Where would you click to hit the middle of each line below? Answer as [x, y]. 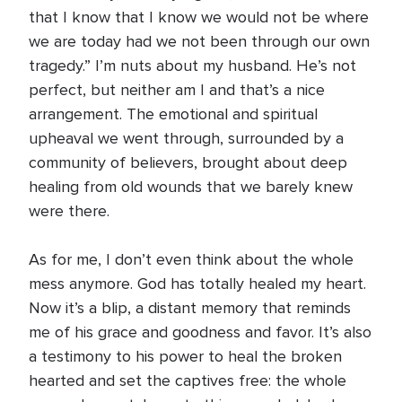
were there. [69, 211]
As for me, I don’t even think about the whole [191, 259]
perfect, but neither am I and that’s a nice [177, 90]
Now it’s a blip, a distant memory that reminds [190, 308]
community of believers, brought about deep [188, 162]
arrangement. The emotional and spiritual [173, 114]
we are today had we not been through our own [199, 41]
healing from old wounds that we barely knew [191, 187]
